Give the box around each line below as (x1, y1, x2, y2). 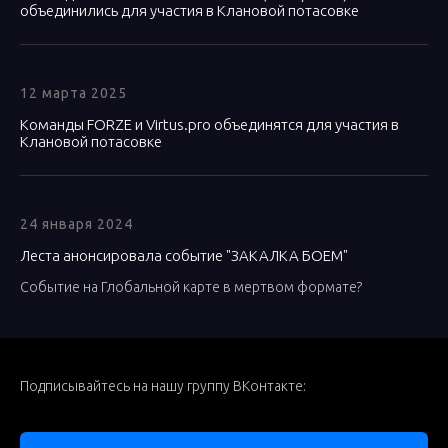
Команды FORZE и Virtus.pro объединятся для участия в (20, 116, 399, 133)
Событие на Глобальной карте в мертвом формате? (20, 279, 362, 295)
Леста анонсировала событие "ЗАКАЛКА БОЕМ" (20, 247, 348, 264)
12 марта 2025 (20, 85, 127, 101)
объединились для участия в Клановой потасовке (20, 2, 359, 19)
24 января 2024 (20, 216, 133, 232)
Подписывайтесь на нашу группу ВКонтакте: (20, 378, 306, 394)
